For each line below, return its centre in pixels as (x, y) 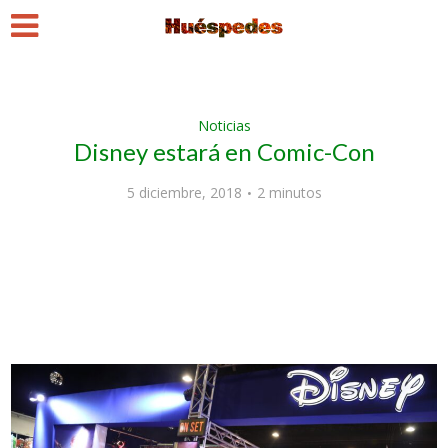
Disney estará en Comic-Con (224, 151)
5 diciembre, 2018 (184, 192)
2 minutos (289, 192)
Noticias (224, 125)
